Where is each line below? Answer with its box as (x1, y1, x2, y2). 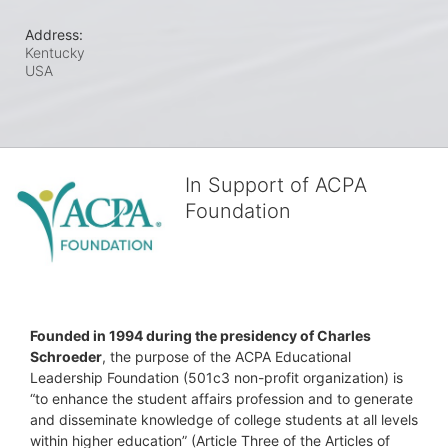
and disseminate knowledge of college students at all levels (30, 411, 418, 429)
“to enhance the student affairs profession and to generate (30, 390, 413, 408)
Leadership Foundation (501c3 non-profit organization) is (30, 369, 403, 387)
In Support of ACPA (185, 173, 367, 198)
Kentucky (25, 44, 85, 62)
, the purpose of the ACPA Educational (102, 348, 351, 366)
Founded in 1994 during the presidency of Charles (30, 327, 371, 345)
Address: (25, 26, 83, 44)
